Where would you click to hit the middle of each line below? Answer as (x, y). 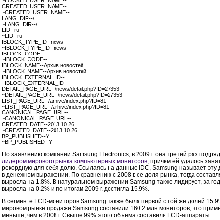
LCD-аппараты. (189, 215)
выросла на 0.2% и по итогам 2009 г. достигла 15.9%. (76, 189)
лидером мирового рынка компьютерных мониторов (75, 161)
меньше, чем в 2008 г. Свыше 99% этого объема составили (85, 215)
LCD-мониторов (57, 202)
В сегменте (18, 202)
